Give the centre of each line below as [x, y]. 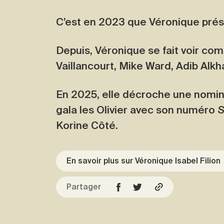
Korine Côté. [87, 125]
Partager [83, 187]
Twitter [148, 190]
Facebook [137, 189]
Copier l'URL [184, 190]
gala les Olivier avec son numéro [137, 110]
